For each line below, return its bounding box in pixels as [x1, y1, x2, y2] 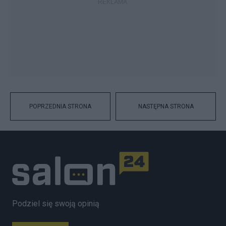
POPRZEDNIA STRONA [29, 103, 91, 110]
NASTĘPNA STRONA [138, 103, 194, 110]
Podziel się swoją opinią [12, 198, 99, 208]
